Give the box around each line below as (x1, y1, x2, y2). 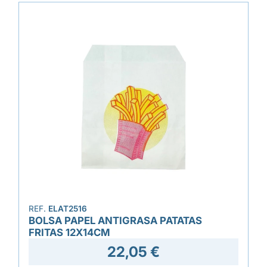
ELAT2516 (48, 204, 87, 213)
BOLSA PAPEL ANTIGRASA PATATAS (29, 215, 202, 226)
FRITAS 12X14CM (29, 226, 110, 238)
